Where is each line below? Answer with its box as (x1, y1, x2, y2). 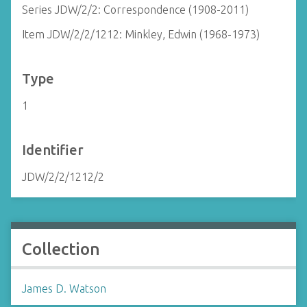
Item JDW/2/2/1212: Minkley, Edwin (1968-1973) (22, 28, 260, 40)
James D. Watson (22, 282, 106, 295)
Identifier (22, 142, 84, 158)
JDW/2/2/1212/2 (22, 171, 104, 183)
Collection (22, 240, 100, 258)
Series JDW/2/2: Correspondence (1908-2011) (22, 3, 249, 16)
